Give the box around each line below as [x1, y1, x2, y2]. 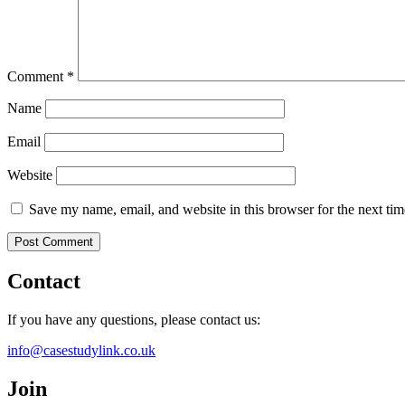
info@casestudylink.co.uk [7, 343, 155, 359]
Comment [7, 69, 67, 85]
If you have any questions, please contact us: [7, 312, 260, 328]
